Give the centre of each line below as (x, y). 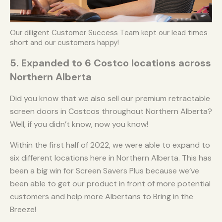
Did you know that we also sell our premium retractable (110, 99)
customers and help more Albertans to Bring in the (102, 197)
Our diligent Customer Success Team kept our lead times (109, 33)
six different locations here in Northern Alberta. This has (111, 158)
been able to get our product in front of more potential (110, 184)
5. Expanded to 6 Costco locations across (111, 63)
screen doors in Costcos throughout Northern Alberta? (111, 111)
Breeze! (24, 210)
